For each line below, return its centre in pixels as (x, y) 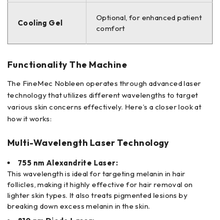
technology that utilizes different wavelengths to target (103, 95)
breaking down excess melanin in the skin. (79, 206)
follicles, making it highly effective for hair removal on (100, 185)
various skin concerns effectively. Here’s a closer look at (105, 107)
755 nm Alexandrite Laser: (68, 163)
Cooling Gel (40, 23)
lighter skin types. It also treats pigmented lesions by (97, 195)
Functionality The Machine (68, 65)
